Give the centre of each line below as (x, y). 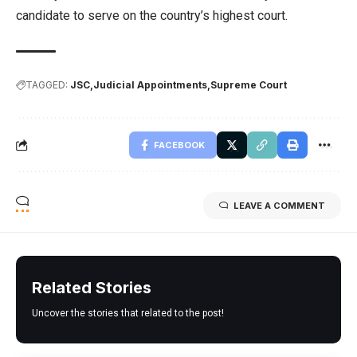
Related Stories (92, 287)
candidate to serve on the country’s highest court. (152, 15)
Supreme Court (249, 84)
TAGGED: (47, 84)
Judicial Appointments (150, 84)
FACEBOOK (179, 145)
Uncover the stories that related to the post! (128, 313)
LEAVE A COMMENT (279, 205)
